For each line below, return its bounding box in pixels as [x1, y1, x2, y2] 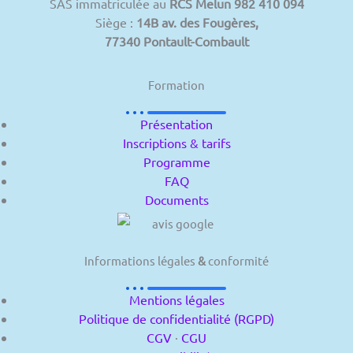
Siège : [95, 13, 136, 30]
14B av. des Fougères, [136, 13, 258, 30]
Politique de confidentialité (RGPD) [79, 310, 274, 326]
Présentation [140, 115, 213, 132]
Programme [143, 153, 210, 169]
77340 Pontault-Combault [104, 32, 249, 49]
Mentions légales [128, 291, 225, 307]
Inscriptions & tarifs [122, 134, 231, 150]
